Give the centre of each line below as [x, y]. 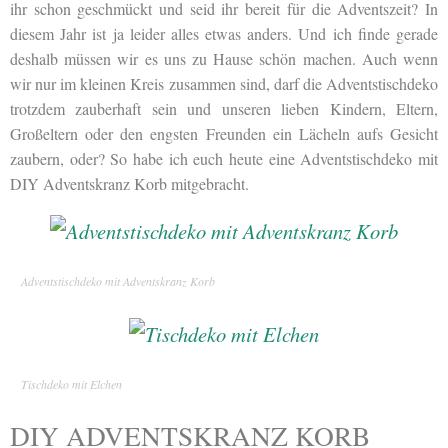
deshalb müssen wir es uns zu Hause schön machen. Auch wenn [224, 58]
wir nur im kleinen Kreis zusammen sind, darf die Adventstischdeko [224, 83]
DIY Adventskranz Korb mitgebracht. [129, 183]
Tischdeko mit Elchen [71, 384]
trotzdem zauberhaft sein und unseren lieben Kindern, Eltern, [224, 108]
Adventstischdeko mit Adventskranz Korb [118, 280]
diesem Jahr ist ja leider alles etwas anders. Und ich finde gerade [224, 33]
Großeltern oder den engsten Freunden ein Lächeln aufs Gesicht [224, 133]
